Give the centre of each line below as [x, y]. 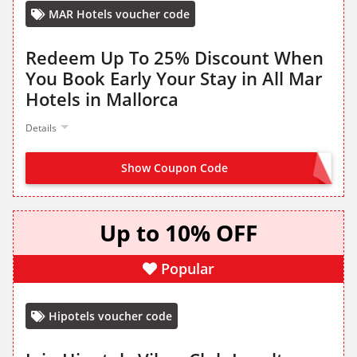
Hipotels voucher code [110, 316]
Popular [188, 269]
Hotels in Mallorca [102, 99]
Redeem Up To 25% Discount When [175, 58]
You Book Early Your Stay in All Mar [174, 78]
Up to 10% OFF [178, 233]
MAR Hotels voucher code [119, 14]
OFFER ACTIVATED [277, 169]
